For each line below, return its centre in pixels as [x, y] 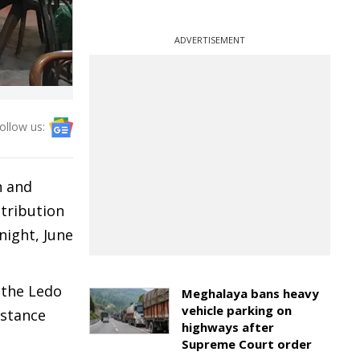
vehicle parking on [237, 310]
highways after [228, 327]
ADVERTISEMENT [210, 40]
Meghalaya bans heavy [250, 293]
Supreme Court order [247, 344]
